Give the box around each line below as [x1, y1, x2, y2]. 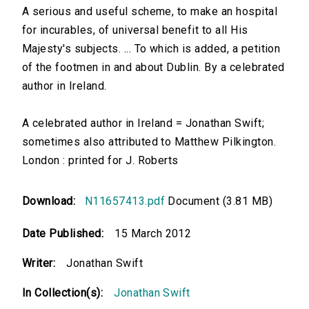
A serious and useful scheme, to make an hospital [22, 5, 278, 19]
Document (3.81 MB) [165, 195, 273, 208]
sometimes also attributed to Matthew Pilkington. [22, 135, 277, 149]
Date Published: [22, 227, 104, 241]
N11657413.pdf [84, 195, 166, 208]
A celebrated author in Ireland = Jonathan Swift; [22, 117, 265, 130]
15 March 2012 [114, 227, 192, 241]
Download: [22, 195, 82, 208]
